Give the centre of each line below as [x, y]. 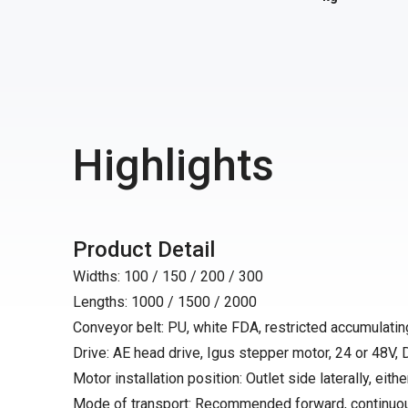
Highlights [173, 165]
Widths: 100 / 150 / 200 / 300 [168, 276]
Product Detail [144, 250]
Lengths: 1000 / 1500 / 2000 [165, 302]
